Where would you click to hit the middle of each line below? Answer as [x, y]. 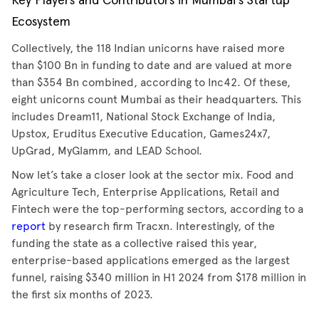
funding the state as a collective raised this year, [134, 243]
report [30, 226]
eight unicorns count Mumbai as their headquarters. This [156, 99]
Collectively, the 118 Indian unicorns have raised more [148, 48]
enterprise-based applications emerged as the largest [151, 260]
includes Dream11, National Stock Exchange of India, [143, 116]
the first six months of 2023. [82, 294]
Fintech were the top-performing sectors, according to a [157, 209]
